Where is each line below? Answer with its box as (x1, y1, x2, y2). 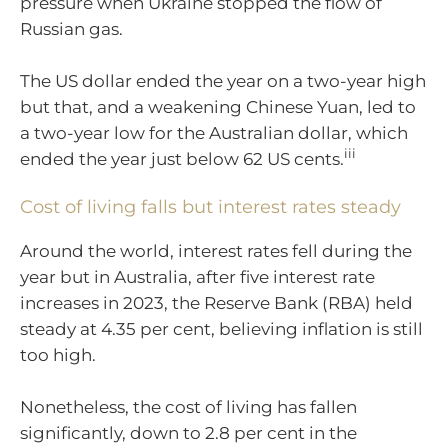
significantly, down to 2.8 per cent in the (20, 422, 357, 443)
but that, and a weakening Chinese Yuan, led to (20, 96, 416, 117)
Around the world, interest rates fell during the (20, 241, 412, 262)
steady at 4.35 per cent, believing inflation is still (20, 319, 423, 340)
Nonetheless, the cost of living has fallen (20, 396, 357, 417)
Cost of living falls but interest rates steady (20, 196, 401, 219)
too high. (20, 345, 96, 366)
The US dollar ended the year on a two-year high (20, 70, 426, 91)
